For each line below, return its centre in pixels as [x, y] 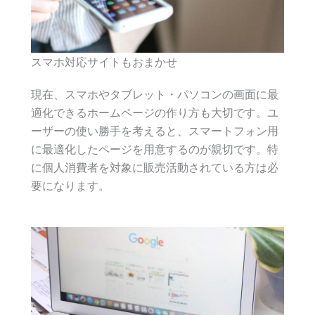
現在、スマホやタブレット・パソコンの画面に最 [155, 95]
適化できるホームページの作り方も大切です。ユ [155, 113]
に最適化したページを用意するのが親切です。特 [155, 149]
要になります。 [70, 186]
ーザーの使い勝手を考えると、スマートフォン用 [155, 131]
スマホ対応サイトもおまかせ [104, 62]
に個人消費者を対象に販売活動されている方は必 [155, 168]
